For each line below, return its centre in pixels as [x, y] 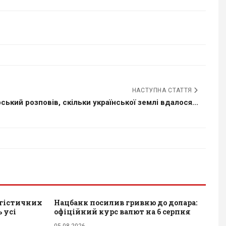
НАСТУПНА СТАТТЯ [163, 90]
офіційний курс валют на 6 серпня [122, 211]
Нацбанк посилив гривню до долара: [126, 202]
